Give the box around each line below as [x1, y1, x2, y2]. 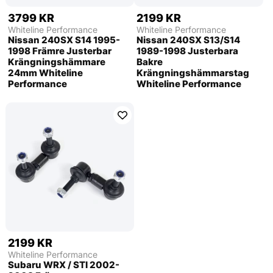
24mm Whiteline [7, 66, 83, 79]
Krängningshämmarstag [136, 66, 250, 79]
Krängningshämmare [7, 55, 105, 68]
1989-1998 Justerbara [136, 44, 239, 57]
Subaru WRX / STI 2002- [7, 258, 119, 271]
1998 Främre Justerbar [7, 44, 112, 57]
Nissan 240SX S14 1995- [7, 34, 120, 46]
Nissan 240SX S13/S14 [136, 34, 241, 46]
